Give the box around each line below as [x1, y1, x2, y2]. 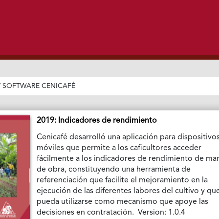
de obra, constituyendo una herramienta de [37, 165, 191, 174]
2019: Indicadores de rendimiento [37, 116, 157, 125]
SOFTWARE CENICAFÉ [2, 82, 76, 89]
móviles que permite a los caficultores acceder [37, 144, 202, 152]
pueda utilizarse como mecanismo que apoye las [37, 197, 209, 206]
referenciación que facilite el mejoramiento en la [37, 176, 208, 184]
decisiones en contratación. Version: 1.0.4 [37, 208, 186, 217]
